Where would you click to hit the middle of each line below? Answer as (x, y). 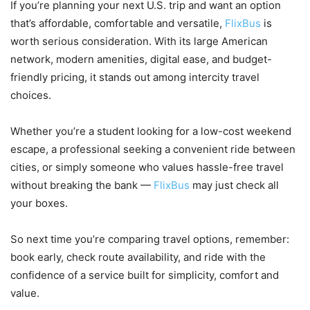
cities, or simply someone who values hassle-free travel (147, 167)
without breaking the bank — (82, 185)
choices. (31, 95)
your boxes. (39, 203)
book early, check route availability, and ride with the (138, 257)
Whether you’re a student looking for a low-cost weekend (151, 131)
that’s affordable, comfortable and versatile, (118, 23)
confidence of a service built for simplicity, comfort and (145, 275)
